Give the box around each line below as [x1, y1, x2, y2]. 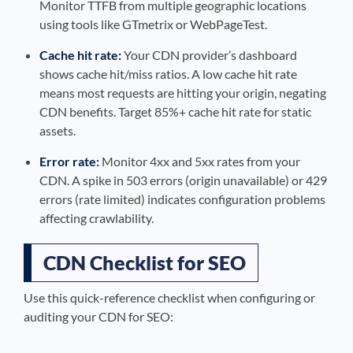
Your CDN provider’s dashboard [121, 47, 297, 62]
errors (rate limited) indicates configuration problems [39, 191, 325, 206]
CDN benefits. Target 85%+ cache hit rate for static [39, 104, 311, 119]
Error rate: [39, 154, 99, 169]
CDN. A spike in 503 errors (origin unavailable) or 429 [39, 173, 327, 188]
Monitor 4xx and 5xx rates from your [99, 154, 300, 169]
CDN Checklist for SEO [43, 251, 246, 274]
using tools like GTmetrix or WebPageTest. [39, 17, 267, 32]
